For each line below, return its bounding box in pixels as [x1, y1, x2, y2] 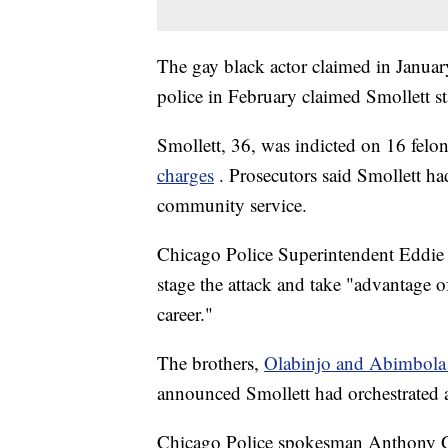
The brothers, [157, 350, 264, 376]
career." [157, 301, 213, 327]
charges [157, 162, 214, 188]
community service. [157, 192, 307, 218]
